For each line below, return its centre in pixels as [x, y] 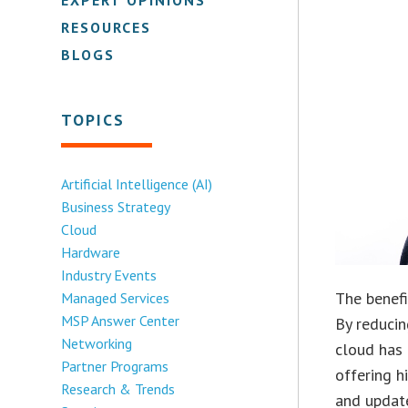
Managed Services [116, 297]
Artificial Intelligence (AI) [137, 184]
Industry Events [109, 275]
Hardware [91, 252]
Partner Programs [115, 366]
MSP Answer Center [121, 320]
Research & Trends [118, 388]
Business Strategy [116, 206]
